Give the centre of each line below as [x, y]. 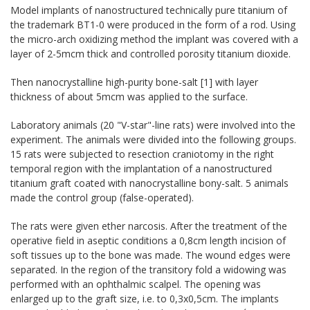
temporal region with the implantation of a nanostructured [141, 168]
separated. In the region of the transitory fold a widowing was [148, 269]
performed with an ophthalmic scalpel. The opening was [136, 284]
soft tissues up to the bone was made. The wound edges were [151, 255]
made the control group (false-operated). [102, 197]
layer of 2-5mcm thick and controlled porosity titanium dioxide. [151, 53]
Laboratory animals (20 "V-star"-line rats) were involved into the [153, 125]
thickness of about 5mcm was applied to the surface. [129, 96]
